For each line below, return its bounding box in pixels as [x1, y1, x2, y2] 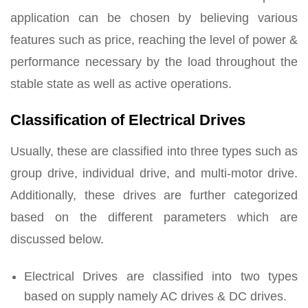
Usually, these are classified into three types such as [10, 144, 298, 159]
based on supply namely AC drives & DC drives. [24, 289, 287, 304]
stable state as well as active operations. [10, 77, 232, 91]
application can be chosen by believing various [10, 11, 298, 25]
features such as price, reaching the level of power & [10, 33, 298, 47]
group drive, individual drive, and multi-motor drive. [10, 166, 298, 181]
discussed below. [10, 232, 104, 247]
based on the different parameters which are [10, 210, 298, 225]
